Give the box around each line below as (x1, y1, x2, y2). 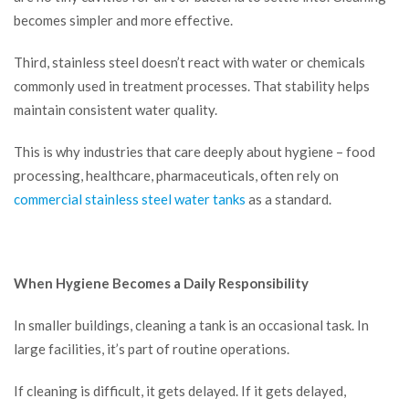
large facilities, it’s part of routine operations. (14, 341, 289, 358)
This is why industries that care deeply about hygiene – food (14, 143, 375, 161)
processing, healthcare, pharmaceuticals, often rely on (14, 167, 339, 184)
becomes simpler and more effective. (14, 12, 233, 29)
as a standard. (246, 191, 331, 208)
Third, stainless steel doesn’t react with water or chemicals (14, 54, 365, 71)
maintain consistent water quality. (14, 101, 217, 119)
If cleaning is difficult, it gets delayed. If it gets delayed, (14, 383, 346, 400)
